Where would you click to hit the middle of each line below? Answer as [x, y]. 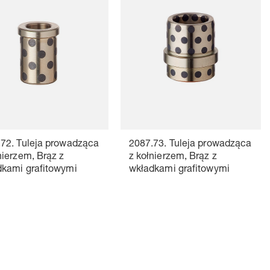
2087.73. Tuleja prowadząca [190, 144]
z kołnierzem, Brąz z [173, 157]
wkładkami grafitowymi [179, 170]
